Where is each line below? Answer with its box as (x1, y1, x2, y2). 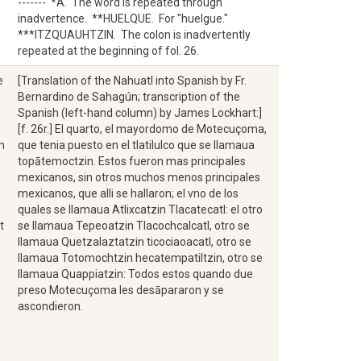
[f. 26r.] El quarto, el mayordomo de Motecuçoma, (18, 122, 267, 135)
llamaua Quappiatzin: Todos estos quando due (18, 268, 253, 280)
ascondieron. (18, 300, 85, 313)
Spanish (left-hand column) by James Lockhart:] (18, 106, 262, 119)
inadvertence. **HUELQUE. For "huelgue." (18, 12, 230, 25)
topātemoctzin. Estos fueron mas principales (18, 155, 246, 168)
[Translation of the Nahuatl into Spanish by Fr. (18, 74, 247, 87)
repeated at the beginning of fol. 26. (18, 44, 199, 57)
